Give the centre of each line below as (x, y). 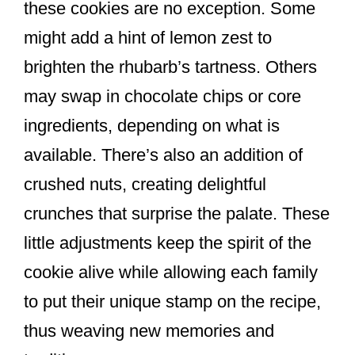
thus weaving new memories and (149, 331)
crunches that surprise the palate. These (177, 214)
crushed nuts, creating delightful (145, 185)
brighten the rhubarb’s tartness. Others (170, 67)
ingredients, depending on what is (152, 126)
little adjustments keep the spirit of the (168, 243)
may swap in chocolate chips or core (162, 97)
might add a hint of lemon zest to (148, 38)
